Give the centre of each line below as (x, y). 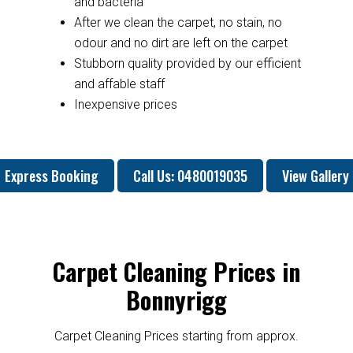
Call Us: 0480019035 (190, 175)
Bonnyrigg (176, 299)
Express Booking (51, 175)
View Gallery (315, 175)
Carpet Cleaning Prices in (176, 271)
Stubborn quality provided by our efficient (187, 63)
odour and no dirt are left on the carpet (180, 43)
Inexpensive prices (125, 104)
